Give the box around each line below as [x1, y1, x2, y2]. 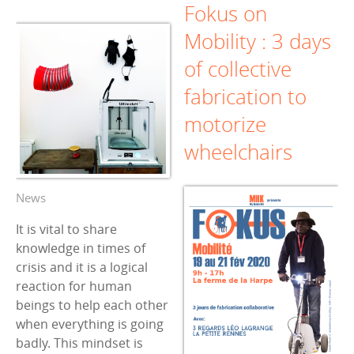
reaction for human [16, 277, 132, 296]
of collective [184, 55, 292, 83]
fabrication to [184, 82, 307, 111]
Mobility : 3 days [184, 27, 331, 55]
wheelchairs [184, 137, 292, 166]
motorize [184, 110, 266, 138]
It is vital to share [16, 220, 117, 239]
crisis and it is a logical [16, 258, 148, 277]
